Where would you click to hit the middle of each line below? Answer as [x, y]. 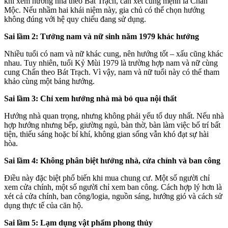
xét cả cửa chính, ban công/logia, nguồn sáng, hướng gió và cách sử [113, 196]
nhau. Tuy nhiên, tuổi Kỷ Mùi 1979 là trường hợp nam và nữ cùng [111, 63]
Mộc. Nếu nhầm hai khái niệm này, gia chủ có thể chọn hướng [104, 10]
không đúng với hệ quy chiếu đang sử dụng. [75, 19]
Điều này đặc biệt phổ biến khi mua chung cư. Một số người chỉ [107, 178]
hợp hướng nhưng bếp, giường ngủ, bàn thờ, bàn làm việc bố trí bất [112, 125]
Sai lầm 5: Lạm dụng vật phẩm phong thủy [78, 222]
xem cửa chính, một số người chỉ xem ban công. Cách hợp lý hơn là [113, 187]
